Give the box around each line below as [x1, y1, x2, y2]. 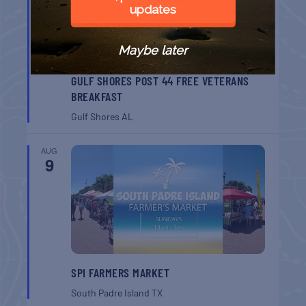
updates [129, 2, 176, 16]
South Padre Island [71, 286, 152, 298]
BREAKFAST [71, 89, 123, 105]
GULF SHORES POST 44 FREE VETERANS [71, 73, 249, 89]
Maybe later [118, 42, 188, 57]
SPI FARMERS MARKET [71, 264, 170, 280]
